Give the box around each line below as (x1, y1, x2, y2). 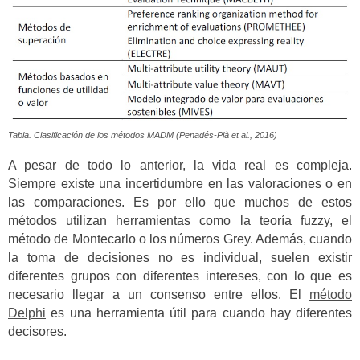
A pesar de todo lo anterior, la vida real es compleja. (8, 157, 352, 172)
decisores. (8, 324, 67, 338)
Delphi (8, 305, 46, 320)
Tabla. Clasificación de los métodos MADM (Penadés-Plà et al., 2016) (8, 130, 277, 141)
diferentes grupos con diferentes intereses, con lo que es (8, 268, 352, 283)
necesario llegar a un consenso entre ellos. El (8, 287, 309, 301)
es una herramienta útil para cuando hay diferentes (46, 305, 352, 320)
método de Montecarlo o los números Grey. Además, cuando (8, 231, 352, 246)
